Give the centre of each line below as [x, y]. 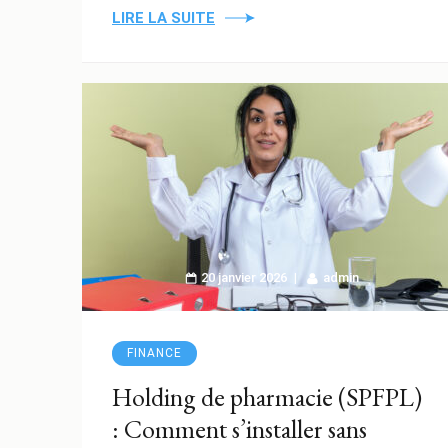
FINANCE [154, 352]
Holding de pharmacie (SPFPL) [267, 396]
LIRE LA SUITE [163, 17]
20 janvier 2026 [244, 277]
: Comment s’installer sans [239, 428]
